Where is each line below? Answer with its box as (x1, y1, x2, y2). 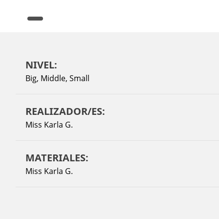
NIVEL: (25, 58, 57, 71)
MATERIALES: (25, 151, 88, 164)
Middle (41, 73, 66, 84)
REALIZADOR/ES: (25, 105, 105, 118)
